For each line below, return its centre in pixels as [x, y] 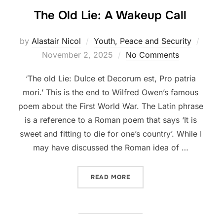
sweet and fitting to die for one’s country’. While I [110, 133]
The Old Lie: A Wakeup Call [110, 15]
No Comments [152, 55]
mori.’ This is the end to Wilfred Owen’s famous [110, 92]
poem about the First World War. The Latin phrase [110, 106]
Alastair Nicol [56, 41]
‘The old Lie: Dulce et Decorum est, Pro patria [110, 78]
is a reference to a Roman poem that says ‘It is [110, 120]
